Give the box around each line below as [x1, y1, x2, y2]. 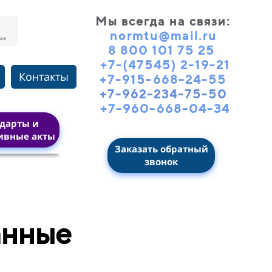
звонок [144, 155, 178, 168]
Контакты [18, 69, 69, 84]
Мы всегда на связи [95, 13, 226, 28]
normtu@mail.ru [109, 28, 217, 42]
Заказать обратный [114, 142, 208, 155]
